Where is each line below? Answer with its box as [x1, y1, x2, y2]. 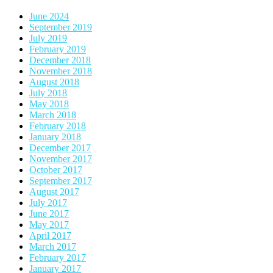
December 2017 [29, 142, 91, 153]
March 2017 [29, 241, 76, 252]
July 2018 [29, 87, 67, 98]
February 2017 [29, 252, 86, 263]
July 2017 [29, 197, 67, 208]
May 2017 [29, 219, 69, 230]
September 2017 [29, 175, 92, 186]
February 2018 [29, 120, 86, 131]
